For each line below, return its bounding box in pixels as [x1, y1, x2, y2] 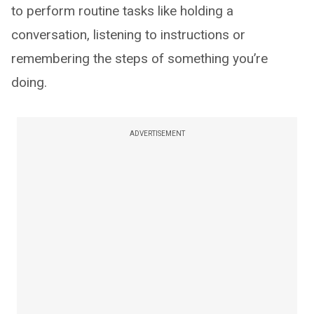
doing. [11, 74, 47, 91]
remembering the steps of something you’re [11, 50, 268, 67]
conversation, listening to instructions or [11, 27, 245, 43]
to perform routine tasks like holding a [11, 3, 233, 20]
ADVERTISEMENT [129, 130, 185, 138]
